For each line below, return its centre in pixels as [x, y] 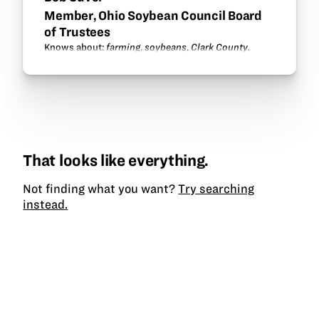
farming [124, 48]
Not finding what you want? [101, 188]
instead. [46, 204]
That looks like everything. [116, 160]
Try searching [216, 188]
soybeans [166, 48]
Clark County [220, 48]
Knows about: [75, 48]
